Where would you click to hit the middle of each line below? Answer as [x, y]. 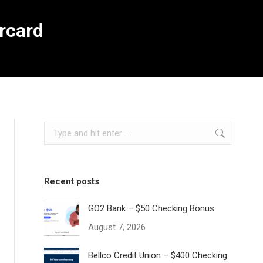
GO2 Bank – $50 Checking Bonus [151, 208]
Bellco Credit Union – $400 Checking [158, 255]
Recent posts [72, 181]
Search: [58, 129]
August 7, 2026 [117, 227]
